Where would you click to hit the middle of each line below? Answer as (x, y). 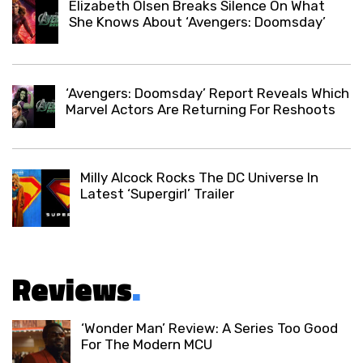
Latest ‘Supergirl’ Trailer (158, 193)
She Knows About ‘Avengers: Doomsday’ (197, 21)
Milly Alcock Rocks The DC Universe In (200, 177)
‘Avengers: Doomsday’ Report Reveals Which (208, 93)
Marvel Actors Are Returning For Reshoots (201, 109)
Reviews (72, 290)
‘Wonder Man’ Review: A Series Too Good (209, 329)
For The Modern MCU (146, 345)
